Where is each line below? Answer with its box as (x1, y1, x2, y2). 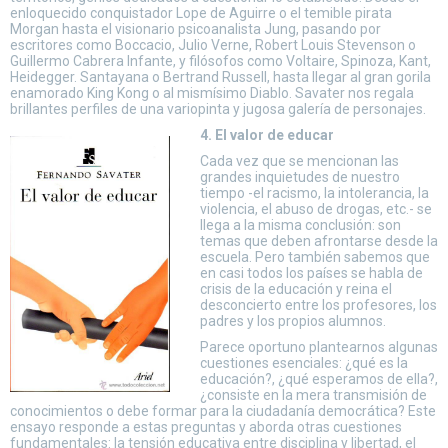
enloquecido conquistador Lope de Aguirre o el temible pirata (10, 5, 392, 21)
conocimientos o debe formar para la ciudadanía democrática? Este (10, 403, 436, 419)
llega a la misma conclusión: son (200, 217, 401, 233)
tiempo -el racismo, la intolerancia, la (200, 185, 429, 201)
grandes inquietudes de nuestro (200, 169, 400, 185)
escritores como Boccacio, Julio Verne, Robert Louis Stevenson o (10, 37, 416, 53)
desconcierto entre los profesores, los (200, 297, 437, 313)
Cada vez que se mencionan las (200, 153, 399, 169)
